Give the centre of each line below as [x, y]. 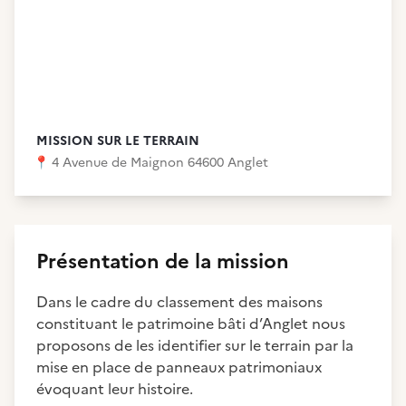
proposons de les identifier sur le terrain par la [195, 345]
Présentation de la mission [163, 261]
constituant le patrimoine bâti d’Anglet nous [191, 324]
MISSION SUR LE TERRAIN [118, 141]
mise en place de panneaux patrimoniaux [179, 367]
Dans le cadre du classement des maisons [179, 302]
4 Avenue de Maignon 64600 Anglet [160, 163]
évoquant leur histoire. [115, 389]
